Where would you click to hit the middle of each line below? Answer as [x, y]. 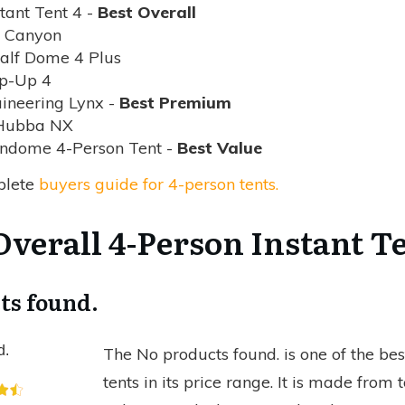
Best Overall [147, 13]
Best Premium [175, 103]
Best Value [220, 148]
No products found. [207, 354]
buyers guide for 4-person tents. [159, 184]
